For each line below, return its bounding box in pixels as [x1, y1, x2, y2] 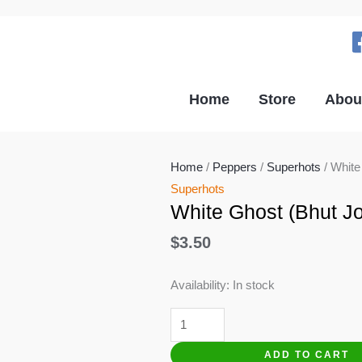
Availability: [170, 278, 229, 292]
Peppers [212, 160, 257, 174]
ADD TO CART [264, 348, 350, 360]
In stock [232, 278, 275, 292]
